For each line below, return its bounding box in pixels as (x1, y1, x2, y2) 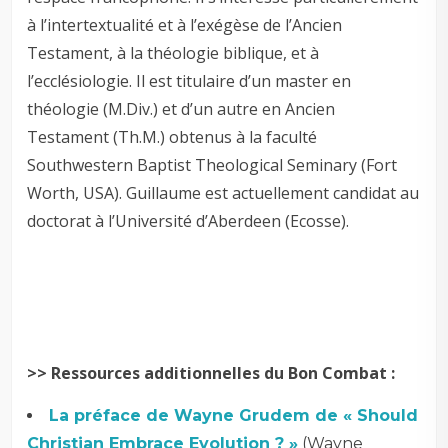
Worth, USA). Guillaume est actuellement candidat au (27, 181, 420, 204)
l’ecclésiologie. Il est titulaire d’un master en (27, 69, 352, 92)
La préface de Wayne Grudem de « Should (49, 405, 419, 425)
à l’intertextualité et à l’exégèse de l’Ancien (27, 13, 343, 36)
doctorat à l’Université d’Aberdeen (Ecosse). (27, 209, 350, 232)
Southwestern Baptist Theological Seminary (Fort (27, 153, 398, 176)
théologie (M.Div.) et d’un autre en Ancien (27, 97, 336, 120)
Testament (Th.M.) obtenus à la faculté (27, 125, 318, 148)
